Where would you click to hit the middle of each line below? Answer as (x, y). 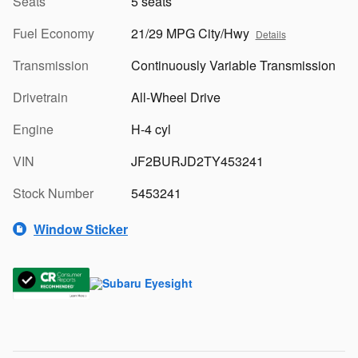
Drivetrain (40, 97)
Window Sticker (81, 229)
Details (270, 34)
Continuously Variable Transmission (233, 65)
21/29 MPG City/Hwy (190, 33)
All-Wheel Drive (175, 97)
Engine (33, 129)
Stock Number (53, 193)
